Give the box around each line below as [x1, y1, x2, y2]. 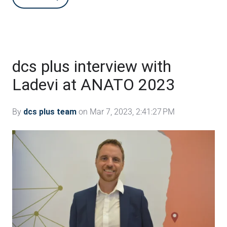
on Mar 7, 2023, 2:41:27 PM [77, 106, 175, 117]
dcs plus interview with [12, 56, 171, 76]
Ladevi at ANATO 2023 [12, 74, 175, 94]
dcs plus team [23, 106, 77, 117]
